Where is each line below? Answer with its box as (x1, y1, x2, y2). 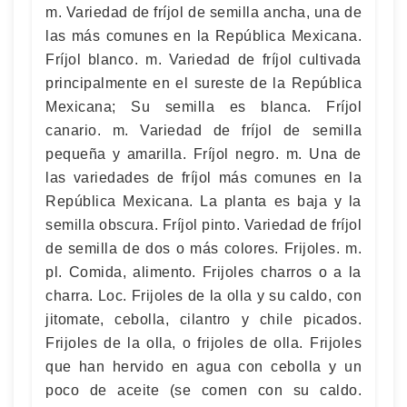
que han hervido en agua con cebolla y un (45, 358, 362, 374)
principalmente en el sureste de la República (45, 74, 362, 91)
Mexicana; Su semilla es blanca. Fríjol (45, 98, 362, 114)
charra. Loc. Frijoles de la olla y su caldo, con (45, 287, 362, 303)
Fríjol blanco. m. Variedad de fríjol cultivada (45, 51, 362, 67)
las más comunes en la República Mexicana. (45, 27, 362, 44)
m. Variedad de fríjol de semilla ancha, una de (45, 4, 362, 20)
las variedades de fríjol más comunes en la (45, 169, 362, 185)
